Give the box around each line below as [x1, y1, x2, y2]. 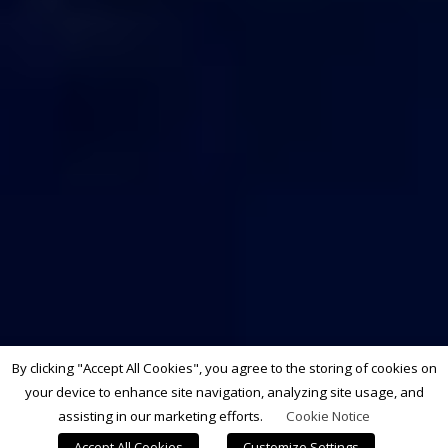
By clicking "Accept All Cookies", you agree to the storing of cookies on [11, 359, 437, 378]
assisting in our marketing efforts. [58, 407, 266, 425]
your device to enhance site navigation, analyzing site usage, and [24, 383, 424, 402]
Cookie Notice [286, 407, 370, 425]
